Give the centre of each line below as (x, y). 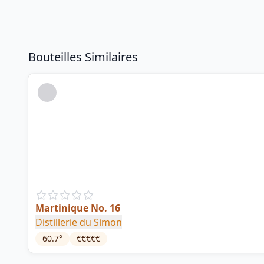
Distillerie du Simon (79, 222)
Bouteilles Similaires (83, 57)
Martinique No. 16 (78, 208)
